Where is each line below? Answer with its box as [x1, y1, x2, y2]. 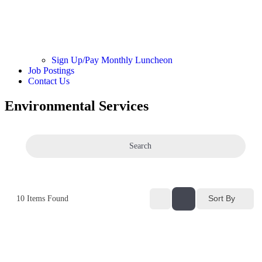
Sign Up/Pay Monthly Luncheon [51, 54, 173, 65]
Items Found [25, 194, 68, 203]
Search [129, 142, 151, 150]
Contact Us [28, 75, 70, 86]
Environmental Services [5, 98, 149, 113]
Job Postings [28, 65, 74, 75]
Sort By [208, 194, 235, 203]
